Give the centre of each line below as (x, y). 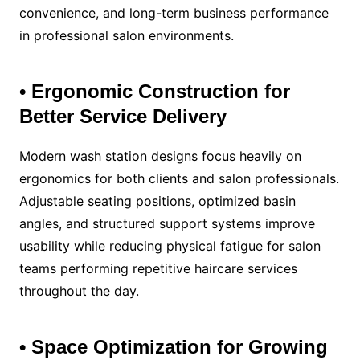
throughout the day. (79, 290)
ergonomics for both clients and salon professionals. (179, 178)
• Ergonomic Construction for (154, 91)
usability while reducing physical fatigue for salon (170, 245)
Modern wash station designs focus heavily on (160, 155)
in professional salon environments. (126, 35)
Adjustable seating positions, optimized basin (157, 200)
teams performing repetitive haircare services (158, 268)
